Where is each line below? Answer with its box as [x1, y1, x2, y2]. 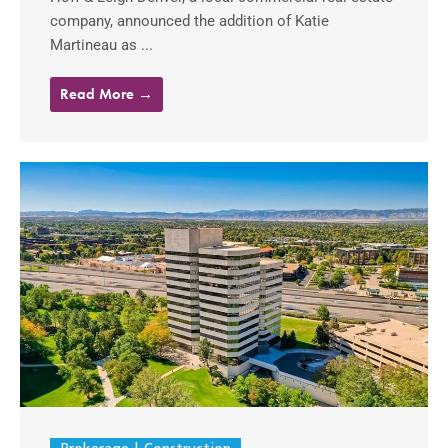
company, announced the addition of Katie [50, 12, 329, 31]
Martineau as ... [50, 36, 153, 55]
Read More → [60, 84, 153, 105]
